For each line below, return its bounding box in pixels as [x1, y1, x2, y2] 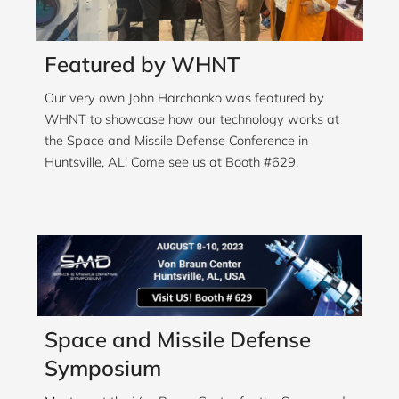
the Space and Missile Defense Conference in [45, 131, 308, 149]
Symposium [45, 354, 161, 382]
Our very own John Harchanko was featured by [45, 88, 324, 106]
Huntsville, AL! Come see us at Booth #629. [45, 152, 298, 170]
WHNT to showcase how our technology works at [45, 110, 339, 127]
